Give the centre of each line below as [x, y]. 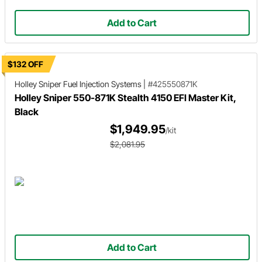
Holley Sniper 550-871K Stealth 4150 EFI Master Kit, [125, 98]
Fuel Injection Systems [102, 84]
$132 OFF [25, 64]
